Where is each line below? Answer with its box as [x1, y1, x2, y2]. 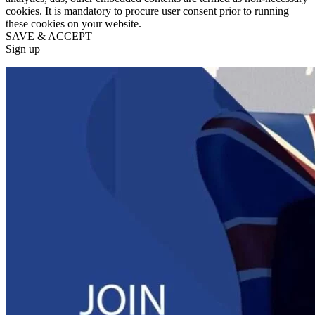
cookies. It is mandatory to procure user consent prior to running [6, 4, 289, 17]
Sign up [6, 42, 40, 55]
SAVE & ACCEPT [6, 30, 92, 42]
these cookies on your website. [6, 17, 141, 30]
